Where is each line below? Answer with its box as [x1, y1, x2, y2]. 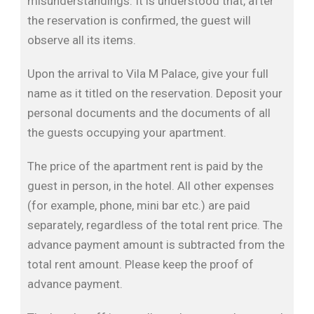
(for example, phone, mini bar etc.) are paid [27, 198, 250, 212]
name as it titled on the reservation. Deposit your [27, 86, 282, 100]
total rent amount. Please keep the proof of [27, 257, 254, 271]
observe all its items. [27, 33, 136, 47]
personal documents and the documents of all [27, 106, 271, 120]
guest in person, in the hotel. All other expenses [27, 179, 274, 193]
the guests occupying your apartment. [27, 125, 226, 139]
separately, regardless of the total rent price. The [27, 218, 282, 232]
